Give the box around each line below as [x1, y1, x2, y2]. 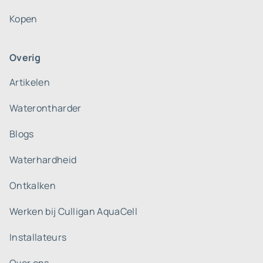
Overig [9, 51, 41, 64]
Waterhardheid [9, 153, 77, 166]
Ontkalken [9, 179, 56, 192]
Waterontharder [9, 102, 82, 114]
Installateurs [9, 231, 67, 244]
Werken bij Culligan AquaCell [9, 205, 137, 218]
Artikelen [9, 76, 50, 89]
